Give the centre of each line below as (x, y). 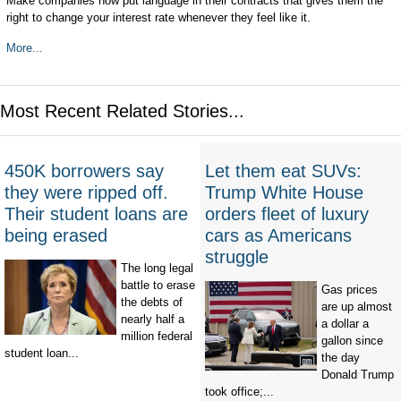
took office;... (239, 392)
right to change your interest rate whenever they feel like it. (158, 17)
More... (24, 48)
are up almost (357, 307)
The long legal (157, 269)
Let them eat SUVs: (283, 171)
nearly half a (153, 320)
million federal (157, 337)
